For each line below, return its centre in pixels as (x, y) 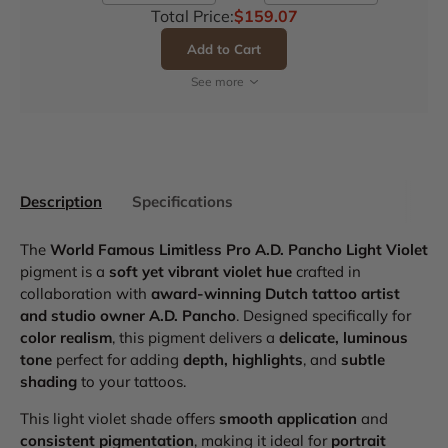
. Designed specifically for (323, 316)
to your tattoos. (131, 382)
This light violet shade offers (119, 419)
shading (48, 382)
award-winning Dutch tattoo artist (275, 294)
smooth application (288, 419)
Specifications (182, 202)
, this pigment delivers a (195, 338)
